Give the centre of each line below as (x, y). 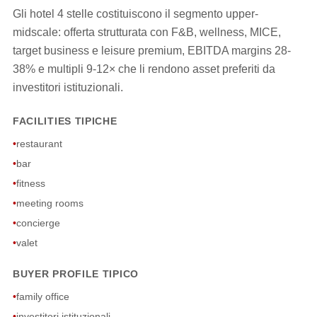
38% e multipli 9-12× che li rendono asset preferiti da (144, 69)
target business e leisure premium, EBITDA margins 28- (151, 51)
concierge (38, 223)
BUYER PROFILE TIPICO (75, 274)
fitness (30, 183)
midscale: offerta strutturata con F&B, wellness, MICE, (146, 32)
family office (42, 296)
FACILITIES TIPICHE (65, 121)
